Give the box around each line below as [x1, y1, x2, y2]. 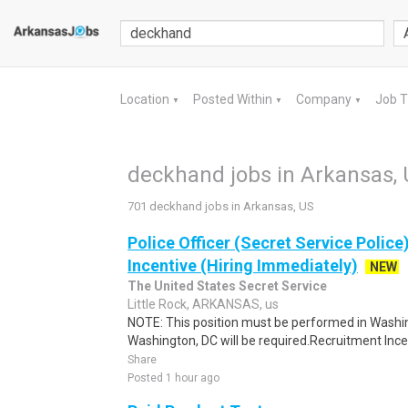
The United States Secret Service [127, 279, 327, 293]
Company [296, 92, 354, 107]
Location [120, 92, 172, 107]
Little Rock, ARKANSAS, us [127, 297, 279, 311]
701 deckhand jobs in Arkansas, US [127, 199, 314, 213]
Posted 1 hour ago [127, 372, 219, 384]
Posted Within [193, 92, 275, 107]
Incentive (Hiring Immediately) [127, 256, 358, 275]
